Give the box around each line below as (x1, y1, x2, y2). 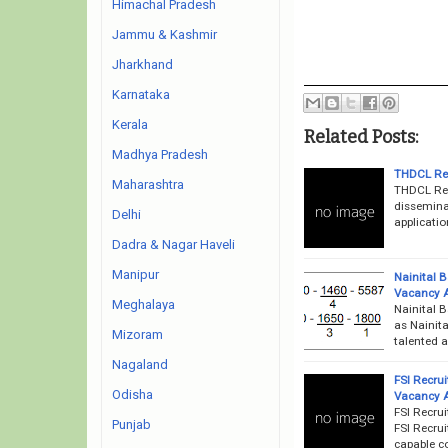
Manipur (112, 267, 159, 282)
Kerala (112, 117, 148, 132)
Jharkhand (112, 57, 173, 72)
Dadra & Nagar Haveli (112, 237, 235, 252)
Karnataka (112, 87, 170, 102)
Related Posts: (303, 125, 418, 148)
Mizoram (112, 327, 163, 342)
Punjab (112, 417, 151, 432)
